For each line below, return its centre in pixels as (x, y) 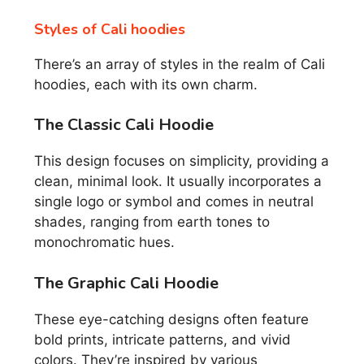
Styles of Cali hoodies (110, 29)
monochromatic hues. (104, 243)
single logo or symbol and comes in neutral (174, 202)
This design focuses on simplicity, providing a (182, 161)
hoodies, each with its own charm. (146, 84)
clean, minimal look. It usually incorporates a (178, 182)
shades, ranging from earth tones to (152, 222)
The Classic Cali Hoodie (124, 125)
